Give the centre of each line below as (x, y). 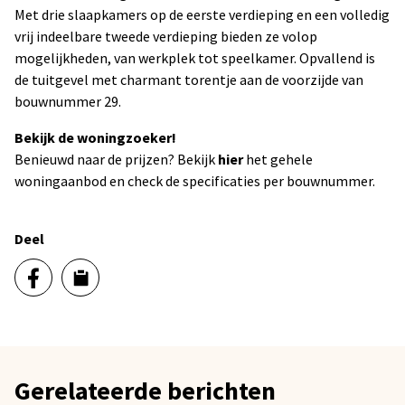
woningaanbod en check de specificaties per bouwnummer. (195, 181)
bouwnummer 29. (68, 101)
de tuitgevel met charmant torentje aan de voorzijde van (189, 80)
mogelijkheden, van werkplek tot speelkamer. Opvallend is (195, 58)
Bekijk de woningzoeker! (95, 137)
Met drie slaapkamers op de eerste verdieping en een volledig (202, 14)
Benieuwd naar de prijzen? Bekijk (116, 159)
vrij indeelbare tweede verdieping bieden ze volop (166, 36)
